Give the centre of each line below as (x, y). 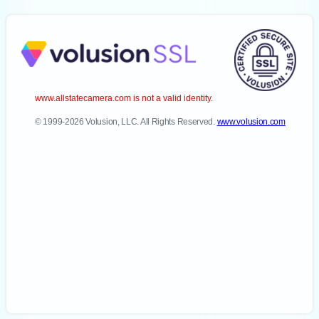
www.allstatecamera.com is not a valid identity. (124, 98)
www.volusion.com (251, 122)
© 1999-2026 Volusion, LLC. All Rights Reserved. (126, 122)
